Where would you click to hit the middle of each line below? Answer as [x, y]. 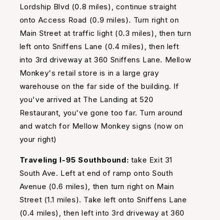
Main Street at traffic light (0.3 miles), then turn [105, 33]
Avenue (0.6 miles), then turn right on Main [97, 187]
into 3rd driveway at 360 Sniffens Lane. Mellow [105, 60]
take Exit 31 [151, 160]
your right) [38, 139]
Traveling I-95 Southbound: [74, 160]
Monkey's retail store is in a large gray [89, 73]
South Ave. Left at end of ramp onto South [96, 173]
